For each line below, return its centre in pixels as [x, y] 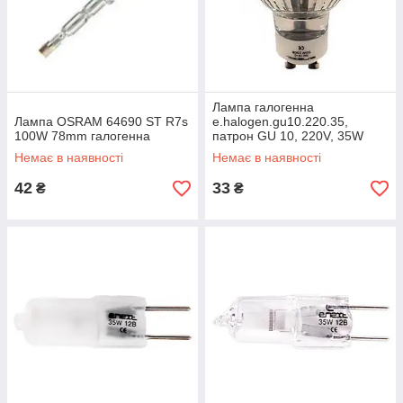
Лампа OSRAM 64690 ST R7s [101, 121]
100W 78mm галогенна [82, 136]
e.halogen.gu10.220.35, [280, 121]
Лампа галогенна [263, 107]
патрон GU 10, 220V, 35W [288, 136]
